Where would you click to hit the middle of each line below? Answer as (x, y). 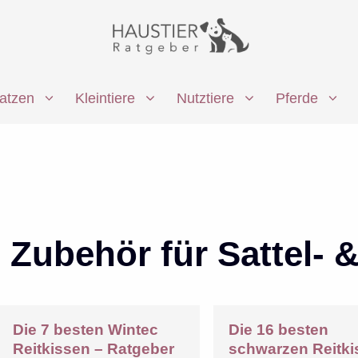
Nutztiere (205, 99)
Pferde (296, 99)
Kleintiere (105, 99)
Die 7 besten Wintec (86, 330)
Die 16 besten (279, 330)
